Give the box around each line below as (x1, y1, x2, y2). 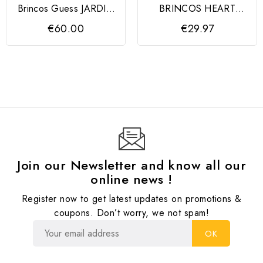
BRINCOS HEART (159, 2, 235, 16)
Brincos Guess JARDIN (18, 2, 114, 16)
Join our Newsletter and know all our (17, 156, 246, 175)
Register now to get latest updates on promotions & (21, 192, 242, 206)
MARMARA (173, 15, 221, 29)
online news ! (90, 170, 173, 189)
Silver (55, 15, 77, 29)
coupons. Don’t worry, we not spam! (54, 206, 209, 220)
